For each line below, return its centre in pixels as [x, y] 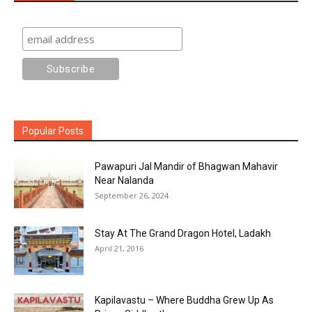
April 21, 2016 [119, 249]
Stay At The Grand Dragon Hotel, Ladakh [183, 234]
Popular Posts [53, 131]
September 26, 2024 [132, 196]
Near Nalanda [124, 181]
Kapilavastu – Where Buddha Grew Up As [184, 301]
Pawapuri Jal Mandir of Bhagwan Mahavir [186, 167]
